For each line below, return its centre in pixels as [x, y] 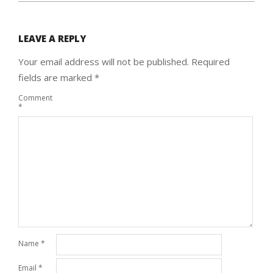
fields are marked [56, 78]
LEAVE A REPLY [52, 39]
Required [211, 62]
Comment [35, 97]
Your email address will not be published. [104, 62]
